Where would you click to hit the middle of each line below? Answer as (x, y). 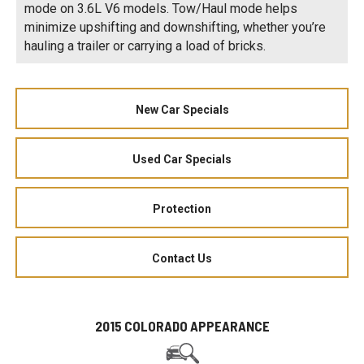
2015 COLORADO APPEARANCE (182, 325)
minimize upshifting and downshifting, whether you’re (175, 27)
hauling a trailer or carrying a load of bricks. (145, 45)
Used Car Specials (182, 159)
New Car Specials (182, 109)
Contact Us (182, 258)
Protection (182, 208)
